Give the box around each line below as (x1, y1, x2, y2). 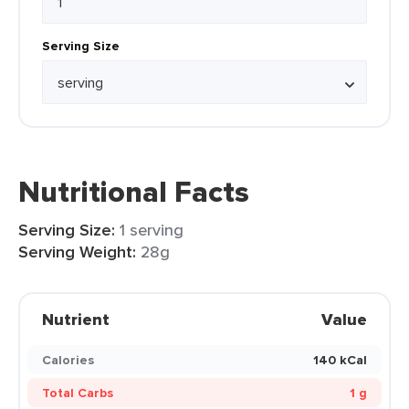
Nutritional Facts (18, 170, 249, 214)
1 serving (120, 218, 184, 241)
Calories (42, 351, 94, 369)
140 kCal (313, 351, 367, 369)
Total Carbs (42, 383, 113, 402)
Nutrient (42, 308, 110, 331)
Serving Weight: (18, 240, 136, 264)
